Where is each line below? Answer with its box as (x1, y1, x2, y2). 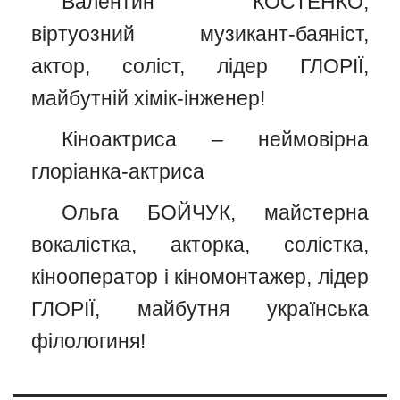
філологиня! (31, 330, 146, 354)
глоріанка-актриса (31, 161, 204, 184)
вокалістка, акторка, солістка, (31, 234, 369, 257)
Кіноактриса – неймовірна (61, 129, 369, 152)
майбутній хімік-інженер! (31, 87, 265, 111)
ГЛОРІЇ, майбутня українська (31, 298, 369, 321)
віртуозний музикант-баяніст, (31, 23, 369, 46)
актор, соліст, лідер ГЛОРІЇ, (31, 55, 369, 79)
